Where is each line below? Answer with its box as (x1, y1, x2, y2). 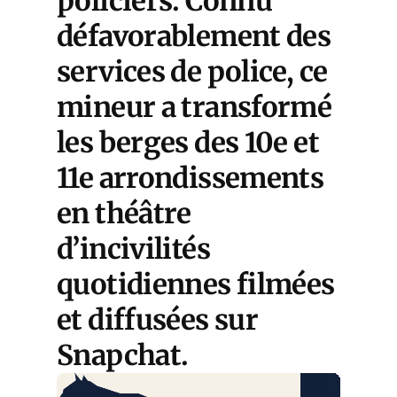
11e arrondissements (57, 160, 324, 197)
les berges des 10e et (57, 125, 319, 161)
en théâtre (57, 196, 191, 232)
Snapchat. (57, 338, 189, 374)
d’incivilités (57, 231, 210, 268)
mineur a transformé (57, 90, 332, 126)
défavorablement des (57, 19, 331, 55)
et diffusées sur (57, 302, 259, 339)
